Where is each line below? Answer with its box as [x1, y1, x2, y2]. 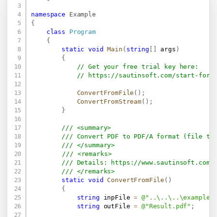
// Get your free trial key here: [77, 62, 210, 70]
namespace [31, 10, 66, 18]
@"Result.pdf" [141, 202, 191, 210]
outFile [99, 202, 134, 210]
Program [69, 28, 96, 35]
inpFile [99, 193, 134, 201]
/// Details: [62, 158, 111, 166]
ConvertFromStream [77, 97, 142, 105]
